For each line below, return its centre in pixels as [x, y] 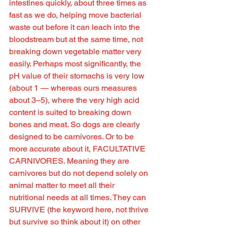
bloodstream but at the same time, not [77, 40]
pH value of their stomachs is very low [78, 76]
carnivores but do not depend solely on [80, 173]
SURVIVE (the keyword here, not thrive [80, 210]
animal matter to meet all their [63, 185]
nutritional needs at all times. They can [79, 198]
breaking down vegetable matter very [76, 52]
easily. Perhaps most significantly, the [76, 64]
